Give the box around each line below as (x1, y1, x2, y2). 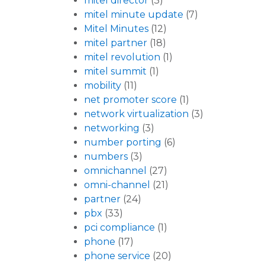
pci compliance (84, 222, 155, 234)
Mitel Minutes (84, 23, 148, 35)
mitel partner (84, 37, 147, 49)
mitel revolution (84, 51, 160, 63)
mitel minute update (84, 9, 183, 21)
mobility (84, 80, 121, 92)
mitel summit (84, 66, 147, 77)
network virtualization (84, 108, 189, 120)
